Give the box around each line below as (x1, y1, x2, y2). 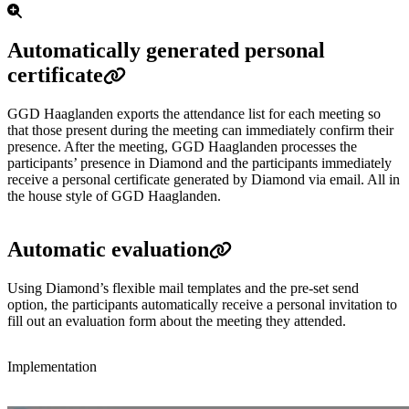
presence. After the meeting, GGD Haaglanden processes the (7, 139, 357, 155)
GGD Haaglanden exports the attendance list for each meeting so (7, 106, 381, 122)
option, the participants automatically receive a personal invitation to (7, 297, 397, 313)
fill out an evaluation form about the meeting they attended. (7, 313, 346, 330)
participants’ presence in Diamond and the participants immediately (7, 155, 392, 172)
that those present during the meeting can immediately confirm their (7, 122, 393, 139)
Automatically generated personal (7, 38, 325, 63)
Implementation (7, 359, 97, 375)
